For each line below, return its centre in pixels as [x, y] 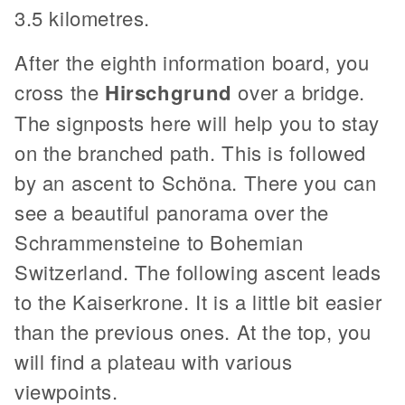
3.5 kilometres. [83, 17]
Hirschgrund [169, 92]
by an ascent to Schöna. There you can [196, 182]
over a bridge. [298, 91]
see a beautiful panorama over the [172, 212]
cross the [60, 91]
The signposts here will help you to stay [197, 122]
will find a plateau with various [154, 361]
